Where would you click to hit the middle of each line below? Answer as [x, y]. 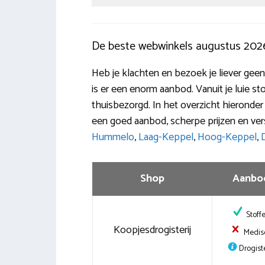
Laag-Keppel [166, 137]
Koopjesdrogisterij [152, 230]
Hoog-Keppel [227, 137]
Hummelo [113, 137]
